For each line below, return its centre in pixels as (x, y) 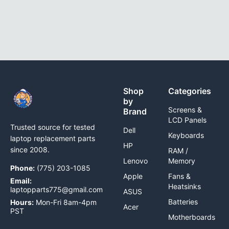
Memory (182, 161)
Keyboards (186, 135)
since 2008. (30, 149)
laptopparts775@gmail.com (56, 189)
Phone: (22, 168)
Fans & (179, 176)
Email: (21, 180)
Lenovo (135, 161)
